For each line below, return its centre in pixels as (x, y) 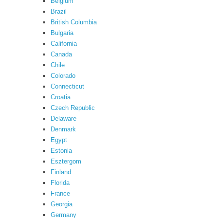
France (60, 193)
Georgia (62, 204)
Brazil (59, 11)
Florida (60, 183)
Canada (61, 54)
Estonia (61, 151)
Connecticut (67, 86)
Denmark (63, 129)
